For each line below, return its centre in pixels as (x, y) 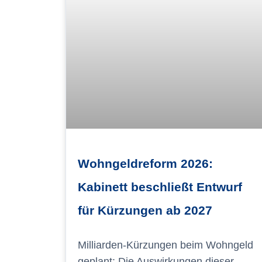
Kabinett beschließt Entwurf (160, 187)
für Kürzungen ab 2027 (145, 210)
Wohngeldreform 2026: (145, 163)
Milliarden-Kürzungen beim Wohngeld (166, 245)
